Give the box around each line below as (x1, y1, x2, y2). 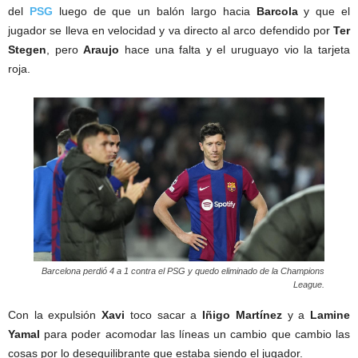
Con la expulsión (8, 308, 102, 321)
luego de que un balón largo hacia (52, 5, 257, 18)
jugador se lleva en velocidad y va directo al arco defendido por (8, 24, 333, 37)
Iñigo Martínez (202, 308, 282, 321)
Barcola (256, 5, 298, 18)
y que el (297, 5, 351, 18)
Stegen (8, 43, 46, 56)
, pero (46, 43, 84, 56)
